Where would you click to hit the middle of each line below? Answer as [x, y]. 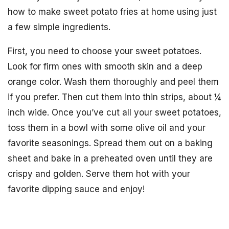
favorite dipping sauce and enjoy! [76, 189]
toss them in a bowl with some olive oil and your [107, 128]
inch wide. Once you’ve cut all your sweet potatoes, [114, 112]
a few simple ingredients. [59, 27]
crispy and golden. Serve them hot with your [99, 174]
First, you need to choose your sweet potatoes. [105, 51]
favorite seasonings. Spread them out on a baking [110, 143]
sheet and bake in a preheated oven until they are [110, 158]
